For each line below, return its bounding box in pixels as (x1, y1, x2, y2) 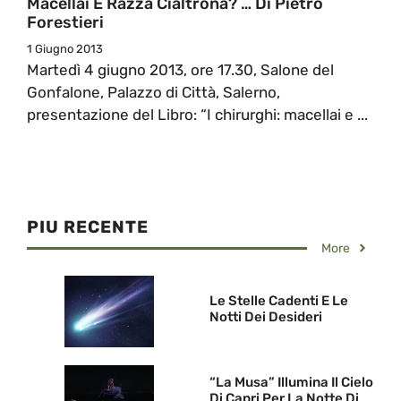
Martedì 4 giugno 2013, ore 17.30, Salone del (27, 60, 334, 79)
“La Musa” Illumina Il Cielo (209, 374, 373, 391)
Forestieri (27, 12, 104, 32)
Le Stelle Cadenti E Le (209, 293, 348, 310)
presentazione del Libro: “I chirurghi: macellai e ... (27, 105, 368, 124)
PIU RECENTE (27, 216, 149, 237)
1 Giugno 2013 (27, 41, 103, 55)
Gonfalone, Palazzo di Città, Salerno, (27, 82, 280, 101)
